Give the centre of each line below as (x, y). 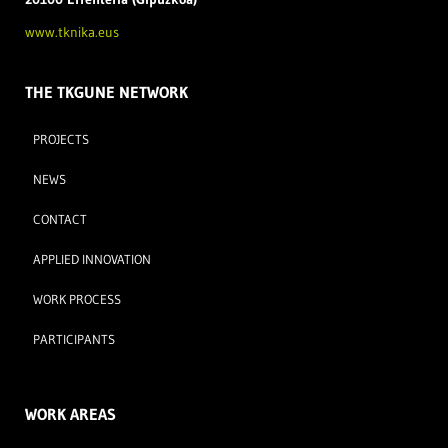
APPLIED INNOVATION (92, 258)
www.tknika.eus (72, 31)
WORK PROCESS (77, 298)
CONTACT (60, 218)
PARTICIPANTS (74, 338)
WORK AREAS (70, 413)
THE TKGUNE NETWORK (106, 91)
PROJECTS (61, 138)
